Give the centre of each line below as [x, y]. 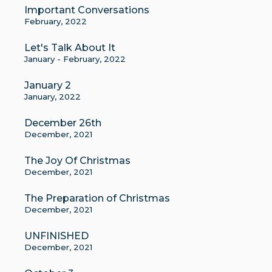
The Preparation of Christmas [97, 198]
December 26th [63, 123]
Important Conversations [87, 10]
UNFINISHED [56, 236]
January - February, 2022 [75, 59]
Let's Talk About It [70, 48]
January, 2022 [53, 97]
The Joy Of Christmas [77, 161]
